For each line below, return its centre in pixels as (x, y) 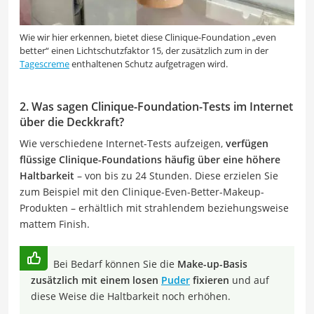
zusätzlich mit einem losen (96, 280)
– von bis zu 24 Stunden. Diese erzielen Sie (176, 176)
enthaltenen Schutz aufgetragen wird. (149, 64)
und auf (249, 280)
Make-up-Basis (212, 264)
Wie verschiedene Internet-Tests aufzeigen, (123, 144)
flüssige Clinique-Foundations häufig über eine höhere (150, 160)
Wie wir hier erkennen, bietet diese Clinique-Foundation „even (148, 37)
